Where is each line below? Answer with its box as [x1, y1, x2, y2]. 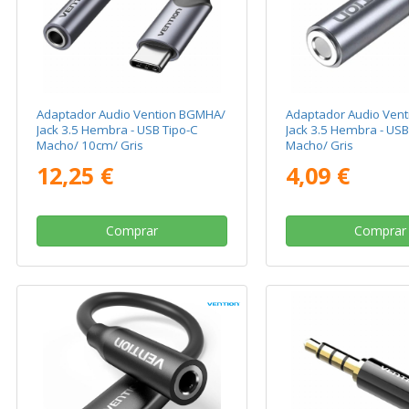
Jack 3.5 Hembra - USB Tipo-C [37, 121, 199, 139]
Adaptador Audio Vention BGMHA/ [37, 106, 226, 123]
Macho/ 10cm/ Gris [37, 137, 144, 154]
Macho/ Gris [285, 137, 353, 154]
